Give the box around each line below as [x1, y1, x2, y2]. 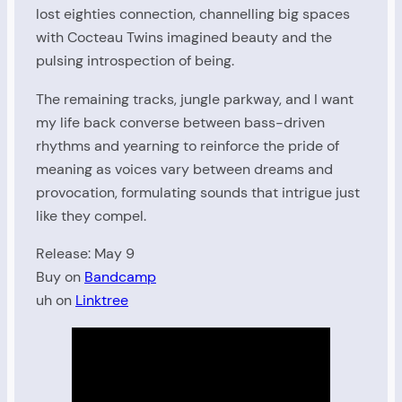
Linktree [75, 291, 128, 310]
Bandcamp [84, 267, 156, 287]
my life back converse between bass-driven [36, 112, 325, 132]
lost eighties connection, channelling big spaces [36, 4, 350, 24]
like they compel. [36, 205, 146, 225]
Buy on [36, 267, 84, 287]
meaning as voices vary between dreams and [36, 159, 333, 179]
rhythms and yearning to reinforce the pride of [36, 135, 339, 155]
